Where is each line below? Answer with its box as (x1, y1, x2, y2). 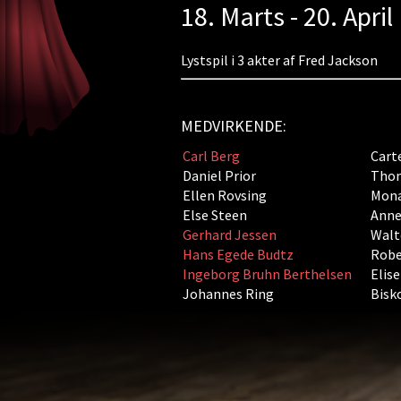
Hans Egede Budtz (182, 245, 294, 263)
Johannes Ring (182, 285, 274, 303)
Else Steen (182, 206, 247, 224)
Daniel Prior (182, 166, 256, 184)
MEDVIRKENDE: (180, 115, 286, 136)
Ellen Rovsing (182, 186, 267, 204)
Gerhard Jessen (182, 226, 277, 243)
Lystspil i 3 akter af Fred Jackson (180, 51, 378, 69)
